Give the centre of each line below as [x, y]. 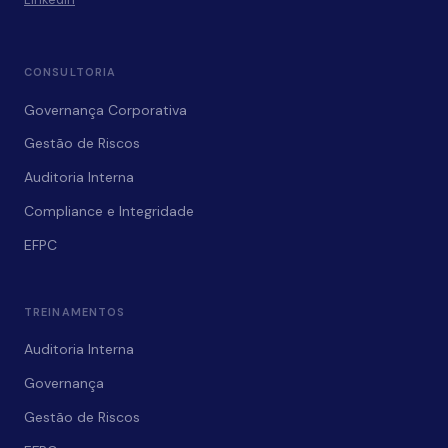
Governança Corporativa [105, 109]
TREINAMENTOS [75, 312]
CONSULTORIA [70, 72]
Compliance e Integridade [109, 211]
